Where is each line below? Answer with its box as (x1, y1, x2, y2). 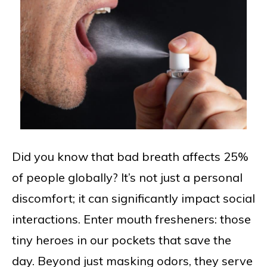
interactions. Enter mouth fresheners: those (12, 212, 251, 227)
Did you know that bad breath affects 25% (12, 149, 248, 164)
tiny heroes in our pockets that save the (12, 232, 231, 248)
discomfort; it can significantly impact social (12, 191, 255, 206)
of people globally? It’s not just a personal (12, 170, 243, 185)
